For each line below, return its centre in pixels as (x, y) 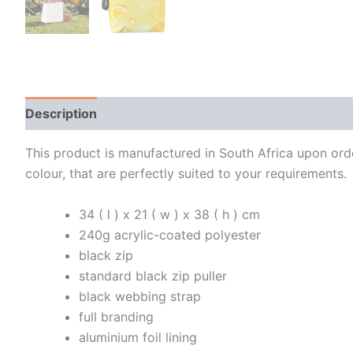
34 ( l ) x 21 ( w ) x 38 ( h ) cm (171, 214)
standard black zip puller (155, 275)
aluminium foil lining (140, 337)
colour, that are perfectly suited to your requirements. (186, 173)
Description (61, 113)
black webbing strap (142, 296)
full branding (118, 316)
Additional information (182, 113)
